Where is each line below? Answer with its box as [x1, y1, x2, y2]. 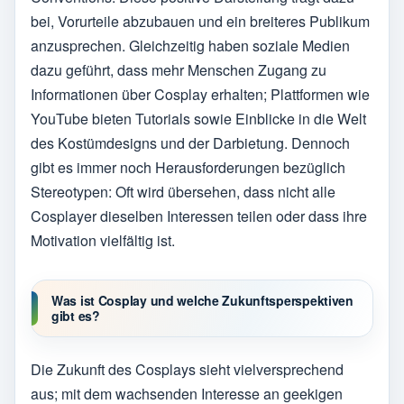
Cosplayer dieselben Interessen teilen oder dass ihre [31, 206, 367, 227]
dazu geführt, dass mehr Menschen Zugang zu [31, 60, 326, 81]
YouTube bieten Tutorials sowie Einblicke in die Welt [31, 108, 366, 130]
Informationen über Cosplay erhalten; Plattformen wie [31, 84, 370, 106]
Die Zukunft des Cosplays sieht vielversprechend [31, 359, 344, 381]
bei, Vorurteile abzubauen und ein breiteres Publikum [31, 11, 370, 32]
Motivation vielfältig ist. [31, 230, 175, 252]
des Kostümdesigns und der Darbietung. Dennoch [31, 133, 350, 154]
